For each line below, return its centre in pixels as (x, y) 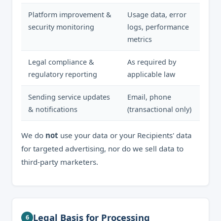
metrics (140, 39)
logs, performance (158, 27)
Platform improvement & (70, 15)
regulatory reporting (63, 74)
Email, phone (149, 97)
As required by (152, 62)
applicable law (151, 74)
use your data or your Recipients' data (125, 135)
